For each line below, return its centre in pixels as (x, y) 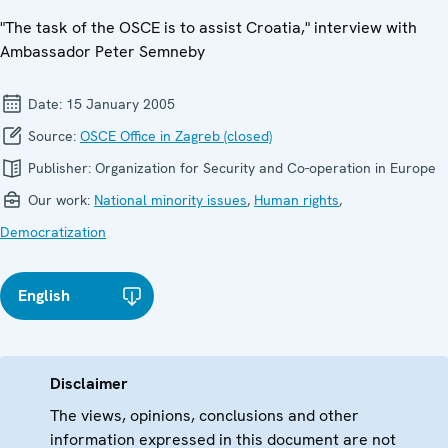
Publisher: (59, 167)
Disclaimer (89, 383)
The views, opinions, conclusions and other (204, 415)
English (44, 295)
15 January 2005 (120, 103)
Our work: (59, 199)
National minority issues (170, 199)
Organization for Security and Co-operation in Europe (265, 167)
